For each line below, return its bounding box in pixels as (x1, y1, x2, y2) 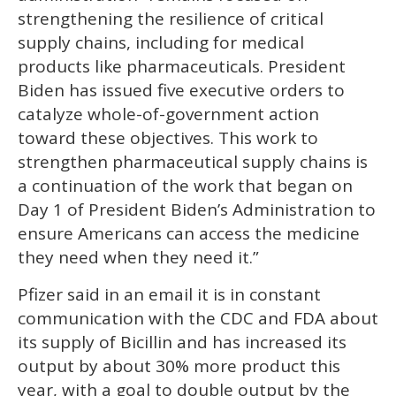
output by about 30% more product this (18, 354, 340, 377)
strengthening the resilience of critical (18, 6, 324, 30)
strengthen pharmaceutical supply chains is (18, 149, 368, 173)
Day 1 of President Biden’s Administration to (18, 197, 376, 221)
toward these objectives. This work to (18, 126, 318, 149)
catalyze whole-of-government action (18, 102, 319, 126)
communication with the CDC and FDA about (18, 306, 378, 330)
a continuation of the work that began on (18, 173, 353, 197)
